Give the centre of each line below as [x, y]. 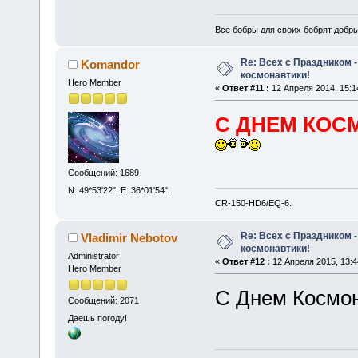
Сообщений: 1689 [103, 173]
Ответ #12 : [246, 262]
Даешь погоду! [97, 318]
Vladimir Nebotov [129, 238]
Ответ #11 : [245, 88]
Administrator [93, 255]
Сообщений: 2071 [103, 301]
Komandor [111, 64]
